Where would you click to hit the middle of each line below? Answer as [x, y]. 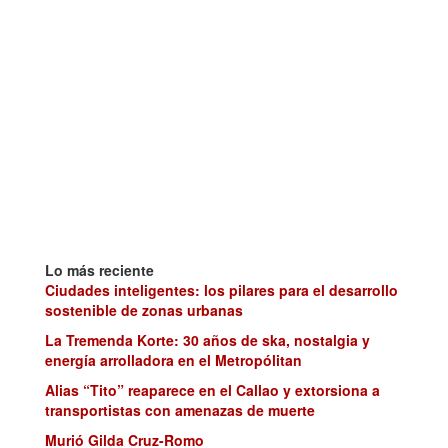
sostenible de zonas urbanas [144, 310]
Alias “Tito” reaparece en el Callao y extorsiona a [212, 390]
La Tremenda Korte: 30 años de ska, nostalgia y [207, 340]
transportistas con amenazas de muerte [180, 410]
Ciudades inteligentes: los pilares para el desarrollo [221, 290]
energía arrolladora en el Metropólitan [173, 360]
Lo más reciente [99, 270]
